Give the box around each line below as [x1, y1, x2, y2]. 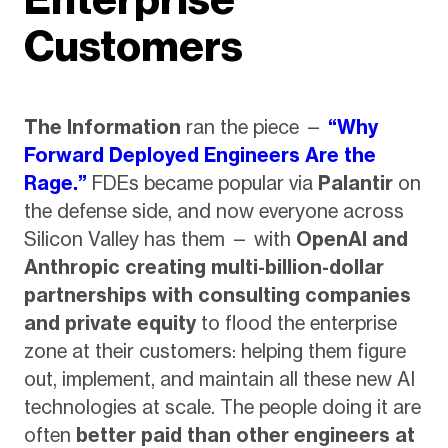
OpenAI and [295, 227, 408, 252]
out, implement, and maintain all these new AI [23, 367, 415, 392]
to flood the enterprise [195, 311, 397, 336]
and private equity [23, 311, 196, 336]
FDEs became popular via [86, 171, 318, 196]
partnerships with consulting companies [23, 283, 411, 308]
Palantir [317, 171, 393, 196]
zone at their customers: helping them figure [23, 339, 406, 364]
